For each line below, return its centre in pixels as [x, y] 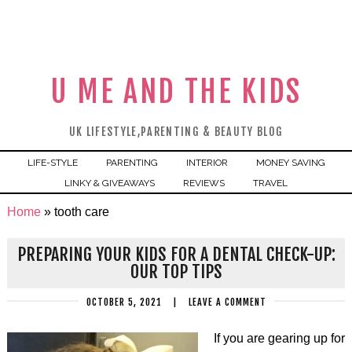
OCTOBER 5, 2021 [124, 302]
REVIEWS [204, 183]
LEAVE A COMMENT [227, 302]
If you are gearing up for [279, 338]
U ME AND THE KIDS [176, 92]
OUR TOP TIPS [176, 271]
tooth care [81, 212]
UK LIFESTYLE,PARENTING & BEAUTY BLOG [176, 132]
